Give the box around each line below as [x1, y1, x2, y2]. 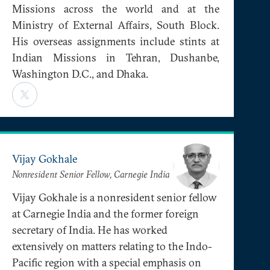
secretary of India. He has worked [12, 222, 168, 237]
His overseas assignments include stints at [12, 34, 219, 48]
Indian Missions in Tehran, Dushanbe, [12, 50, 219, 64]
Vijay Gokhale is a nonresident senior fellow [12, 190, 217, 204]
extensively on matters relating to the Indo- [12, 239, 212, 253]
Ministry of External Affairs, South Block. [12, 17, 219, 32]
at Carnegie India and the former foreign [12, 206, 199, 221]
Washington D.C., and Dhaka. [12, 66, 148, 81]
